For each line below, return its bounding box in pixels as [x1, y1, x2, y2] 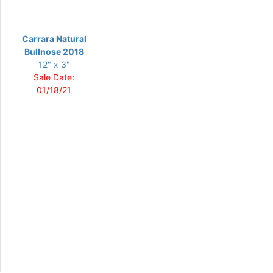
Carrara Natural [21, 34, 87, 44]
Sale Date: [34, 72, 74, 82]
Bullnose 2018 [24, 46, 84, 57]
